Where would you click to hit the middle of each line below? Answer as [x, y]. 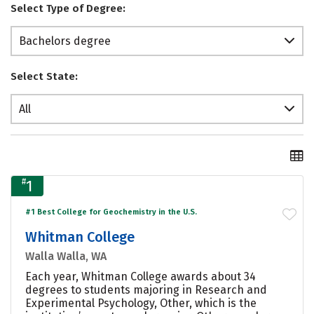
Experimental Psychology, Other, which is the [141, 303]
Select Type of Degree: [68, 9]
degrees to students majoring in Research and [146, 289]
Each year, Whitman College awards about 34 [141, 276]
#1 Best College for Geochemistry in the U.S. [111, 212]
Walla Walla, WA [66, 256]
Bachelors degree [65, 41]
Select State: [44, 77]
